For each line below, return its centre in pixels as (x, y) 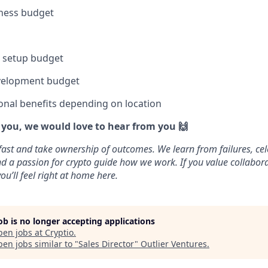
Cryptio (59, 233)
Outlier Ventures (174, 244)
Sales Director (106, 244)
